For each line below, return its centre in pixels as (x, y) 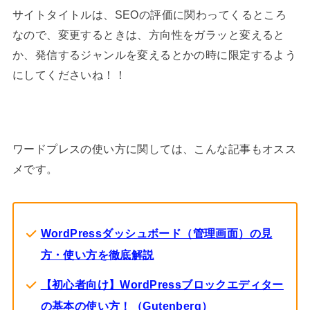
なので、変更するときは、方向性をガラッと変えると (148, 34)
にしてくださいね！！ (69, 74)
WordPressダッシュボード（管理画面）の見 (156, 234)
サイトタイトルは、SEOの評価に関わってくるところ (149, 14)
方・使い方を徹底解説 (97, 255)
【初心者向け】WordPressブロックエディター (162, 284)
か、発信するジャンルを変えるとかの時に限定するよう (154, 54)
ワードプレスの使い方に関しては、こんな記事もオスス (154, 149)
